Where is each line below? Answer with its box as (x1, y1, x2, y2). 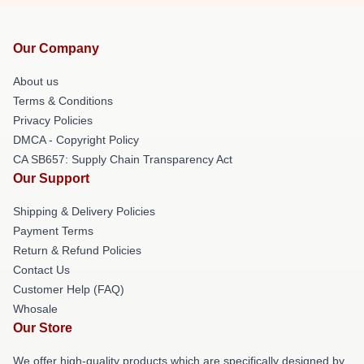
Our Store (13, 320, 72, 335)
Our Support (13, 171, 89, 185)
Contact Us (13, 262, 70, 276)
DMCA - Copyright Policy (13, 132, 139, 146)
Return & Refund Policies (13, 243, 141, 257)
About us (13, 74, 58, 88)
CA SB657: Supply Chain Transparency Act (13, 152, 232, 166)
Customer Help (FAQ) (13, 282, 124, 296)
